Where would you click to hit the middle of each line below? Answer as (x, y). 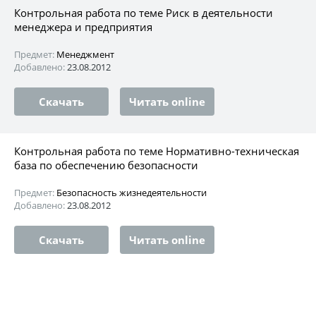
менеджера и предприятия (83, 26)
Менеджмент (85, 54)
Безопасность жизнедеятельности (132, 192)
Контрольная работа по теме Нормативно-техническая (157, 151)
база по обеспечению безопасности (106, 165)
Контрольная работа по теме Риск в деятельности (144, 12)
